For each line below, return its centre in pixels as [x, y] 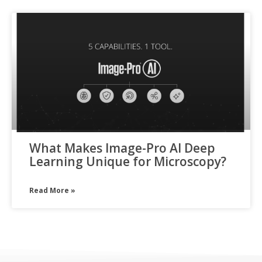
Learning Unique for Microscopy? [128, 161]
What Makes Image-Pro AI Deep [122, 148]
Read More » [52, 190]
